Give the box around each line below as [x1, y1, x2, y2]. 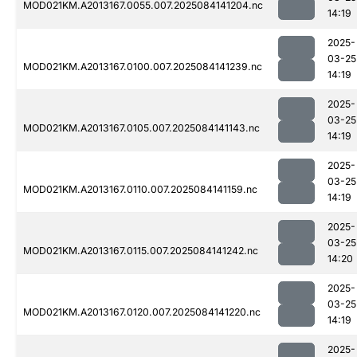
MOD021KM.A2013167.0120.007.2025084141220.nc [23, 306, 261, 319]
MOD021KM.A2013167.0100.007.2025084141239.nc [23, 61, 262, 73]
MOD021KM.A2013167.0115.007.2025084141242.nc [23, 245, 258, 257]
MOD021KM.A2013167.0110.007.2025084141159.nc [23, 183, 257, 196]
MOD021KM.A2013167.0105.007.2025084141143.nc [23, 122, 260, 135]
